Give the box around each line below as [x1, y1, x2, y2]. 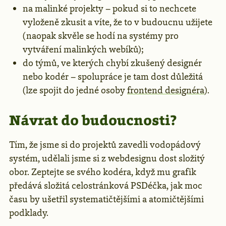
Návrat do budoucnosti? [9, 110, 177, 129]
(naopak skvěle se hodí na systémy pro [23, 29, 179, 42]
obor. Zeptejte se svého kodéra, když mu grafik [9, 165, 196, 178]
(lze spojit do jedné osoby [23, 84, 127, 96]
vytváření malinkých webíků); [23, 43, 143, 55]
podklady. [9, 206, 48, 219]
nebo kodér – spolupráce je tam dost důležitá [23, 70, 203, 83]
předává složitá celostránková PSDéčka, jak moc [9, 179, 202, 192]
